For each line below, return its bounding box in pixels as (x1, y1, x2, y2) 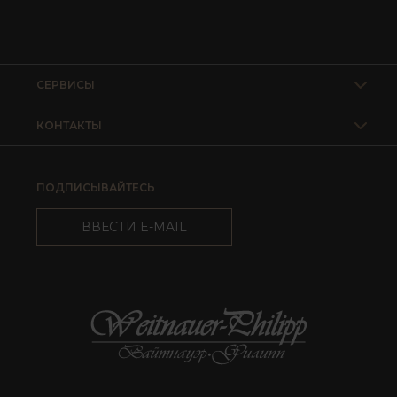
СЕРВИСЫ (36, 78, 95, 92)
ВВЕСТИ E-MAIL (82, 219, 187, 236)
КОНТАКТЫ (36, 119, 102, 133)
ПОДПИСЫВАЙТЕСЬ (36, 181, 155, 195)
